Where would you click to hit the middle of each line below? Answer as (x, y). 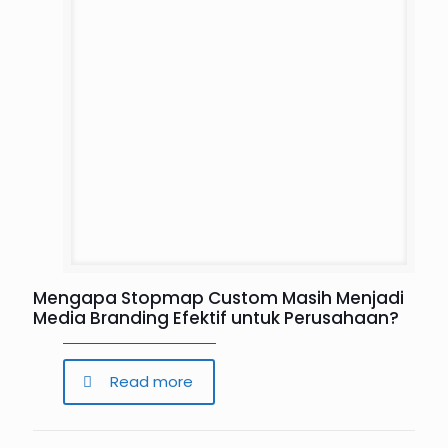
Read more (151, 381)
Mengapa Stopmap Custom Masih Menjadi (218, 298)
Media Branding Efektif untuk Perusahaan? (216, 318)
